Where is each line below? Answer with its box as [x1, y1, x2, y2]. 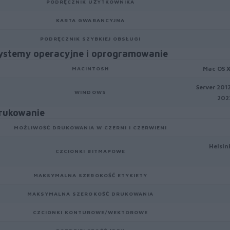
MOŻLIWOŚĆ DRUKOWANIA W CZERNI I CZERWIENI [13, 124, 167, 130]
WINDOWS [74, 89, 106, 95]
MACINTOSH [71, 65, 109, 71]
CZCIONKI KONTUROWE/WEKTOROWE [32, 209, 148, 215]
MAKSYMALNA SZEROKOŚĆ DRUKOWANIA [27, 190, 154, 197]
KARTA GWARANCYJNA [56, 17, 125, 23]
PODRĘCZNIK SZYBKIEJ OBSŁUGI [40, 35, 141, 42]
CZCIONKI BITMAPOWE [55, 148, 125, 154]
